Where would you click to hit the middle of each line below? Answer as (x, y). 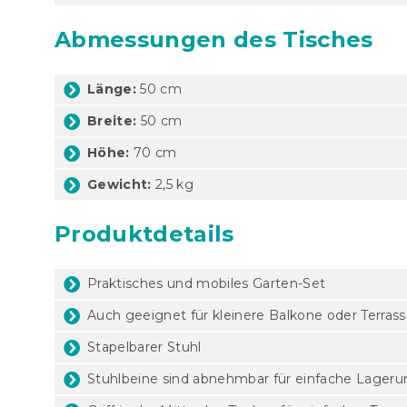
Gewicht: (119, 184)
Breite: (112, 120)
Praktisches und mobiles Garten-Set (207, 283)
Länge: (112, 89)
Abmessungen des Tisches (214, 39)
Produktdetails (144, 233)
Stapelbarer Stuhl (144, 347)
